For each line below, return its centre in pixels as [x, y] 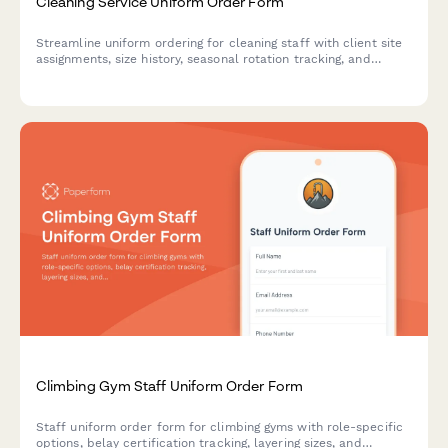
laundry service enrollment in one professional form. [192, 75]
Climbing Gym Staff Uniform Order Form [169, 385]
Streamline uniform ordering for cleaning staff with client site [219, 43]
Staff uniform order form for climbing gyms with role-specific [219, 426]
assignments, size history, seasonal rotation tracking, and [203, 59]
